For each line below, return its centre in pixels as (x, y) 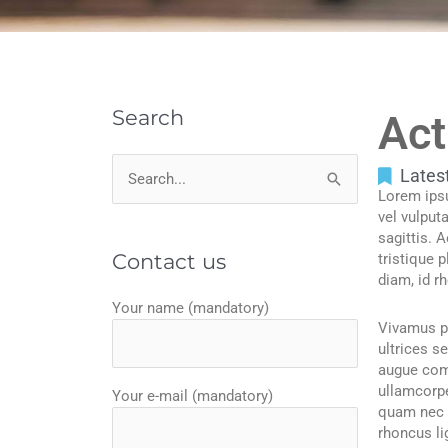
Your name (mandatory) (190, 308)
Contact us (169, 262)
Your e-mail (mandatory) (192, 395)
